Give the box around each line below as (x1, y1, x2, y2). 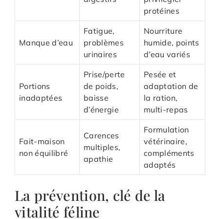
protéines (144, 5, 179, 16)
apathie (84, 153, 113, 164)
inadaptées (19, 92, 63, 103)
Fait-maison (19, 136, 65, 146)
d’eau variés (144, 49, 190, 59)
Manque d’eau (19, 37, 73, 47)
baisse (84, 92, 109, 103)
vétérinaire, (144, 136, 187, 146)
